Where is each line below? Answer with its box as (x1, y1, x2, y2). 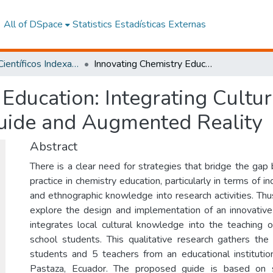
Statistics (72, 18, 112, 31)
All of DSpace (3, 18, 63, 31)
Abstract (30, 138, 77, 155)
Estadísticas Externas (114, 18, 206, 31)
